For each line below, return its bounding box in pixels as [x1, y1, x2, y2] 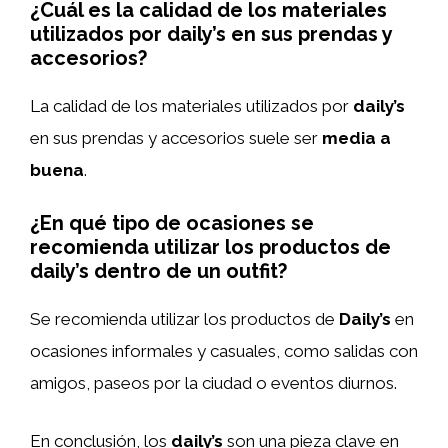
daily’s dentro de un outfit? [30, 259, 287, 283]
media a [322, 127, 391, 148]
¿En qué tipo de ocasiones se [30, 211, 314, 235]
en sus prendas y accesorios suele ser [30, 127, 322, 148]
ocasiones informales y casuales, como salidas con [30, 341, 418, 361]
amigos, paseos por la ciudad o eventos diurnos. [30, 373, 397, 393]
